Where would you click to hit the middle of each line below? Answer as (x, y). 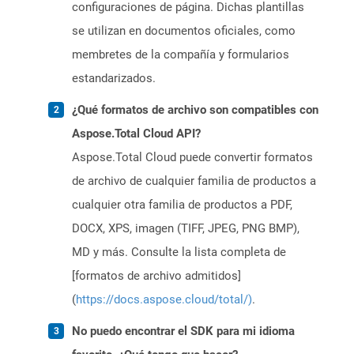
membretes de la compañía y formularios (181, 55)
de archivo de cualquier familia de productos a (194, 181)
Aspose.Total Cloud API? (136, 134)
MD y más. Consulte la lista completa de (179, 252)
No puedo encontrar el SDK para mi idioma (183, 331)
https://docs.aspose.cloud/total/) (164, 300)
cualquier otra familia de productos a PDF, (182, 205)
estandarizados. (114, 79)
